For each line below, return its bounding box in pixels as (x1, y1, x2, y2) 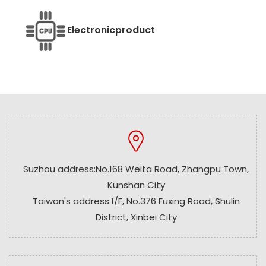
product (115, 23, 155, 37)
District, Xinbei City (95, 210, 177, 223)
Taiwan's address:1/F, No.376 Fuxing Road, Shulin (32, 194, 240, 207)
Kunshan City (107, 178, 165, 191)
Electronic (66, 23, 115, 37)
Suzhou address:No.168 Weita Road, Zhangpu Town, (23, 162, 249, 175)
